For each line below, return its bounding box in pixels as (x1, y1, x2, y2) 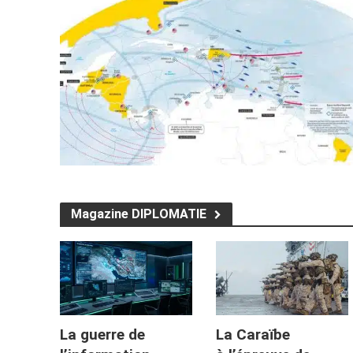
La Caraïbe (215, 325, 290, 344)
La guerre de (59, 325, 145, 344)
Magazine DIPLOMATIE (70, 206, 206, 221)
